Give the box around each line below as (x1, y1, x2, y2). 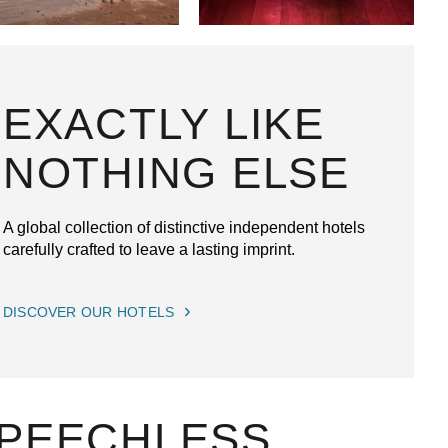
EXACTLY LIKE (2, 98, 325, 148)
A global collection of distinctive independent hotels (2, 218, 365, 236)
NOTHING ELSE (2, 147, 350, 197)
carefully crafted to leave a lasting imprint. (2, 240, 295, 258)
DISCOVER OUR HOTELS (2, 304, 175, 321)
